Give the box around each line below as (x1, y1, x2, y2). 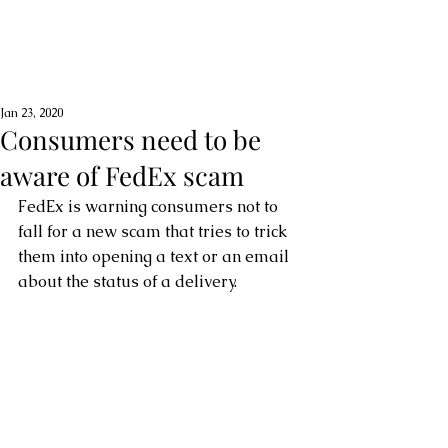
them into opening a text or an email (18, 246, 293, 267)
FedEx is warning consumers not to (18, 196, 282, 217)
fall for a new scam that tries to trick (18, 221, 291, 242)
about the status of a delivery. (18, 271, 237, 292)
